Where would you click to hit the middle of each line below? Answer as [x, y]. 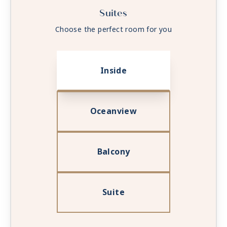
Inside [113, 70]
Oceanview [113, 111]
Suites [113, 13]
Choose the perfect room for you [113, 30]
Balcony [113, 152]
